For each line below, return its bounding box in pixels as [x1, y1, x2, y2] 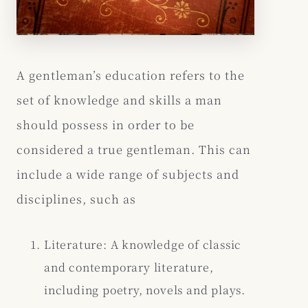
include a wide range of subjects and [16, 166, 239, 183]
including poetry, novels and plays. [44, 282, 245, 298]
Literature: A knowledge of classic [44, 236, 242, 253]
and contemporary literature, [44, 259, 214, 276]
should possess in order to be [16, 116, 195, 133]
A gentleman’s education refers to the [16, 67, 245, 84]
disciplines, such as [16, 190, 136, 208]
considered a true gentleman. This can [16, 141, 251, 158]
